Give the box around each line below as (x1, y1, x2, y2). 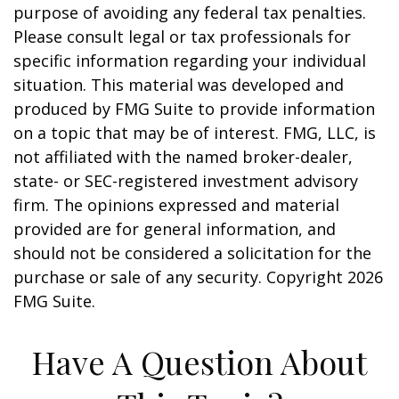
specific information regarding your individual (13, 50, 366, 72)
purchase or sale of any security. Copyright (13, 266, 347, 289)
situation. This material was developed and (13, 74, 344, 96)
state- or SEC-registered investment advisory (13, 170, 358, 192)
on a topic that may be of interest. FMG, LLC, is (13, 122, 376, 144)
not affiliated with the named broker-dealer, (13, 146, 353, 168)
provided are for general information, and (13, 218, 336, 240)
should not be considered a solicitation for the (13, 242, 371, 265)
